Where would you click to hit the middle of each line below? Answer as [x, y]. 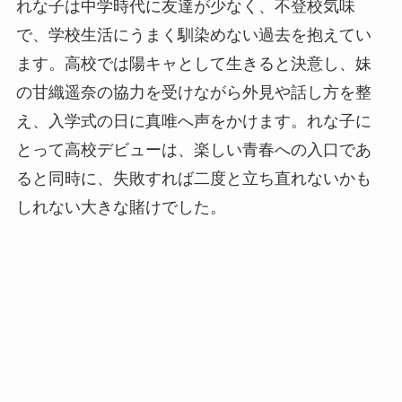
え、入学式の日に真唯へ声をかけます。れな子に [193, 122]
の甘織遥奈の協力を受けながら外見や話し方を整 [193, 93]
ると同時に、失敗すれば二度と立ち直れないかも [193, 179]
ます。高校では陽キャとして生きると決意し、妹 [193, 64]
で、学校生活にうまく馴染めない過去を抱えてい [193, 35]
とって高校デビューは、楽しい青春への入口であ [193, 150]
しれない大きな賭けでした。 [121, 208]
